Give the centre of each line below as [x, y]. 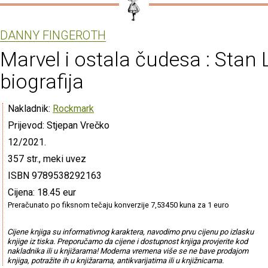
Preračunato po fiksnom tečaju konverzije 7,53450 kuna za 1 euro [118, 205]
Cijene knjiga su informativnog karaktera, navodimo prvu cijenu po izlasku [130, 232]
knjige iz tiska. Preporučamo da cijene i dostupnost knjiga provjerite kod [127, 241]
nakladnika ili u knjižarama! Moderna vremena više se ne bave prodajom [127, 251]
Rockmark [73, 108]
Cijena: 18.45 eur [42, 192]
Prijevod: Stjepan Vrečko [59, 125]
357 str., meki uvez [47, 159]
